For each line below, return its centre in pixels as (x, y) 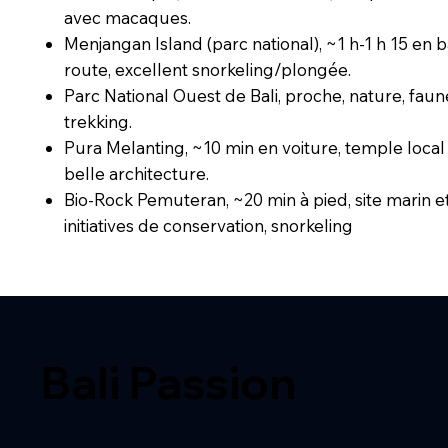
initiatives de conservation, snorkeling (209, 226)
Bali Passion (169, 383)
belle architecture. (137, 174)
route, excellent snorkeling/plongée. (208, 70)
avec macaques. (128, 18)
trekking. (98, 122)
